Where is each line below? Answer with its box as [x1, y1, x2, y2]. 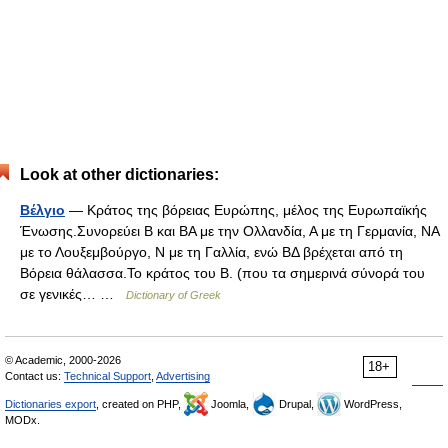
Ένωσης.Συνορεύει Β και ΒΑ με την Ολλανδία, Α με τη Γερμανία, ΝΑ [20, 223, 439, 239]
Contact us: [5, 370, 64, 382]
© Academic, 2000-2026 [5, 354, 121, 366]
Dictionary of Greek [126, 289, 221, 301]
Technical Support [64, 370, 151, 382]
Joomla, [208, 398, 252, 410]
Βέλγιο [20, 202, 65, 218]
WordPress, [341, 398, 402, 410]
